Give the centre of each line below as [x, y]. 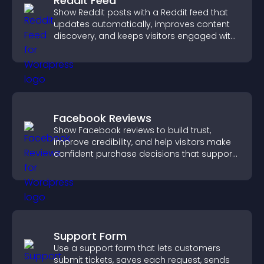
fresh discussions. [91, 48]
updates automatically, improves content [142, 24]
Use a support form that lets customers [137, 248]
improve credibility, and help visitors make [142, 142]
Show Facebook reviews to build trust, [132, 130]
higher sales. [80, 166]
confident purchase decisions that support [144, 154]
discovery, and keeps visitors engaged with [145, 36]
